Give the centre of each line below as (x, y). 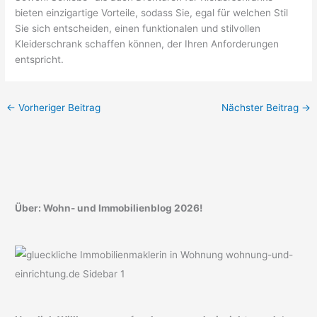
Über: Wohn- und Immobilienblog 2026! (109, 208)
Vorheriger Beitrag (58, 107)
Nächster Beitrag (261, 107)
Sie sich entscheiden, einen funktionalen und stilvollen (138, 28)
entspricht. (40, 59)
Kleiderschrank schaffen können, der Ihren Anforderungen (147, 44)
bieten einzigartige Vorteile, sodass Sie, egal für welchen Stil (152, 12)
